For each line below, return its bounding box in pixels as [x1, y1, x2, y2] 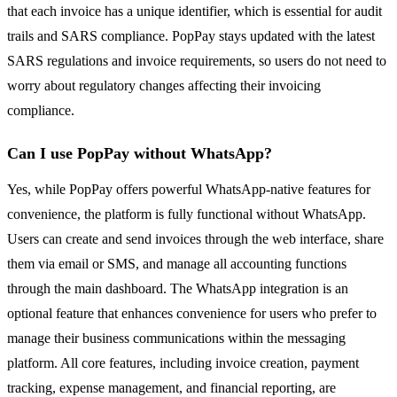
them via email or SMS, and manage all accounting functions [7, 256, 346, 272]
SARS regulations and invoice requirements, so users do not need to [7, 53, 386, 69]
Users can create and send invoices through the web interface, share [7, 231, 384, 247]
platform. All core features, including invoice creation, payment [7, 355, 359, 371]
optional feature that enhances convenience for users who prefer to [7, 306, 377, 322]
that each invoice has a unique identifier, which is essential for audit [7, 4, 382, 19]
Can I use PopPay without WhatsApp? [7, 144, 272, 163]
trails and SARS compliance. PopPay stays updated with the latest [7, 28, 375, 44]
